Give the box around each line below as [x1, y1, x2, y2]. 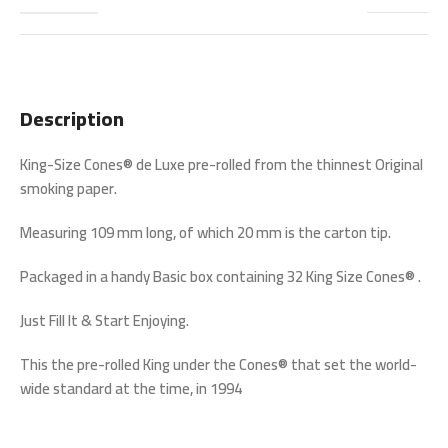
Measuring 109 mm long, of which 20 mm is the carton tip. [20, 218, 391, 248]
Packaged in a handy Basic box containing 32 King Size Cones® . [20, 262, 421, 292]
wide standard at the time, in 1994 [20, 374, 242, 404]
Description [20, 100, 124, 138]
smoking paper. [20, 174, 117, 204]
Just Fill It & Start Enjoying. [20, 306, 189, 336]
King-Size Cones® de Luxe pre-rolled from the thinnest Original [20, 150, 423, 180]
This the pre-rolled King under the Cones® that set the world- [20, 350, 417, 380]
